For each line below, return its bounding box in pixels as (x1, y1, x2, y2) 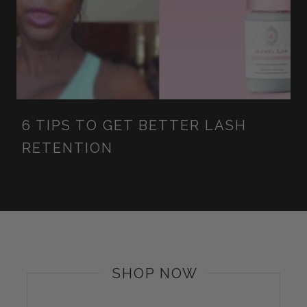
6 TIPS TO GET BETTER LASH (22, 116, 247, 134)
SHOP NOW (112, 265, 198, 282)
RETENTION (22, 139, 113, 156)
